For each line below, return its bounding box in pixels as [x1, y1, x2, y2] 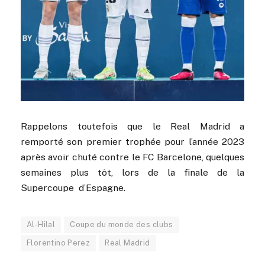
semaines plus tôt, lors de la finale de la [21, 167, 244, 178]
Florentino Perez [27, 238, 91, 247]
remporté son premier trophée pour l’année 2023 [21, 136, 244, 147]
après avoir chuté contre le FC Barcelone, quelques [21, 151, 244, 163]
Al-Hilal [27, 220, 56, 229]
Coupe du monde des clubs [70, 220, 173, 229]
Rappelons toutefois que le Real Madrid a [21, 121, 244, 132]
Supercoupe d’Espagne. [21, 182, 125, 193]
